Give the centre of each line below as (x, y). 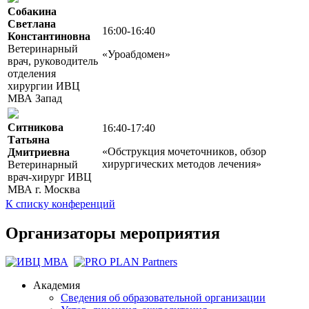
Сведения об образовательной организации (163, 298)
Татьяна (29, 139)
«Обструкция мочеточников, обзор (184, 151)
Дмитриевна (39, 152)
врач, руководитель (53, 61)
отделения (32, 73)
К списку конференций (60, 203)
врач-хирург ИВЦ (50, 177)
